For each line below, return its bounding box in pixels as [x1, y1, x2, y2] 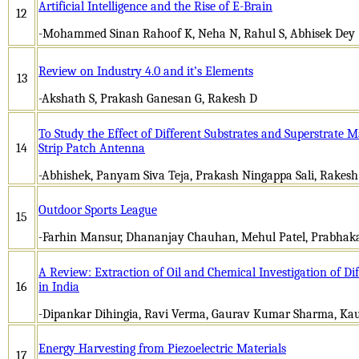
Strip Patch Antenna [38, 140, 145, 155]
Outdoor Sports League [38, 202, 157, 217]
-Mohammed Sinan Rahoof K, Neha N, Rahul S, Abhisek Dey [38, 26, 355, 41]
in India [38, 279, 79, 294]
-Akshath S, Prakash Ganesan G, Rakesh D [38, 91, 257, 106]
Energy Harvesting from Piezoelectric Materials [38, 341, 286, 356]
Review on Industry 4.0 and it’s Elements [38, 63, 253, 79]
